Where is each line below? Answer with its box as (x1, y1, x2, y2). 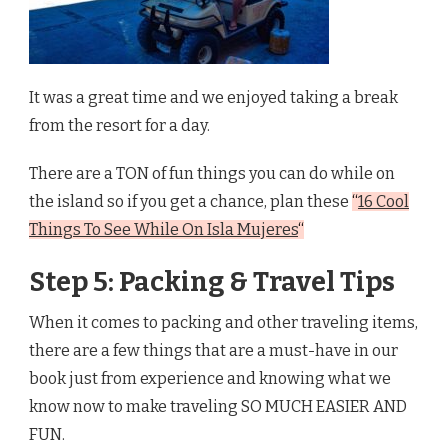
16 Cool (358, 191, 409, 211)
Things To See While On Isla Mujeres (29, 219, 298, 239)
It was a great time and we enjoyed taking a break (29, 87, 398, 107)
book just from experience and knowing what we (29, 368, 391, 388)
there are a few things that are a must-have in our (29, 340, 398, 360)
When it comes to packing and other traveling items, (29, 312, 418, 332)
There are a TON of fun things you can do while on (29, 163, 395, 183)
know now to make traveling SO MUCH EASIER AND (29, 396, 407, 416)
